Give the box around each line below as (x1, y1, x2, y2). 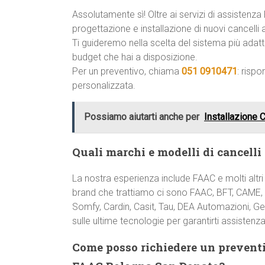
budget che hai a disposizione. (72, 51, 198, 63)
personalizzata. (72, 80, 135, 91)
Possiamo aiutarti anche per (84, 111, 199, 122)
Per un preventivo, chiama (72, 66, 182, 77)
